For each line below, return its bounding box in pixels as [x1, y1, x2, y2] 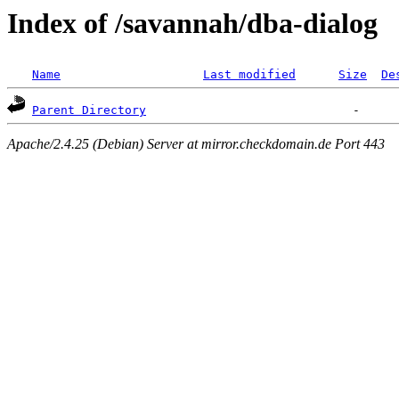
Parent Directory [32, 103, 146, 118]
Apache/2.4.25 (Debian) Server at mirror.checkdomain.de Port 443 [7, 135, 385, 151]
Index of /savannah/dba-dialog [7, 7, 378, 39]
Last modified [203, 68, 296, 82]
